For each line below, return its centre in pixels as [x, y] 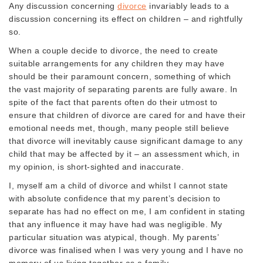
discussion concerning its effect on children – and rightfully [126, 18]
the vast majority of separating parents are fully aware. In [123, 89]
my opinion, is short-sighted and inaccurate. [96, 166]
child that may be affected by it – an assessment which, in [124, 154]
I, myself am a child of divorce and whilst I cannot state [119, 185]
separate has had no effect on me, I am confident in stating [127, 211]
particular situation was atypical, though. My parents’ [114, 237]
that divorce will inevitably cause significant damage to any [126, 141]
